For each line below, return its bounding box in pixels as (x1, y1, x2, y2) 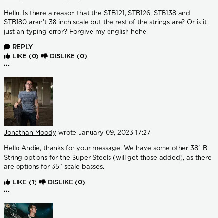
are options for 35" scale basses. (4, 164, 104, 171)
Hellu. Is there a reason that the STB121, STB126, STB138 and (4, 10, 190, 17)
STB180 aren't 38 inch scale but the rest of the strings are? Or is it (4, 19, 207, 26)
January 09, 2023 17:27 (78, 130, 151, 137)
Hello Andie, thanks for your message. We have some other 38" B (4, 145, 207, 152)
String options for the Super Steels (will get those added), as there (4, 155, 212, 162)
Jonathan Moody (4, 130, 56, 137)
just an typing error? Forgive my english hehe (4, 29, 148, 36)
